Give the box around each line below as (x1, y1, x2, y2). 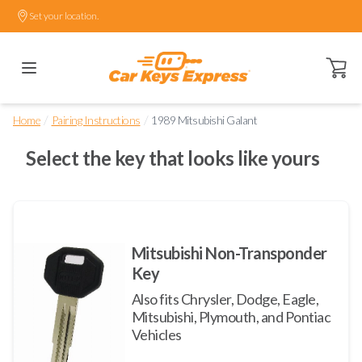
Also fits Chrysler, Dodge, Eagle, (131, 290, 319, 308)
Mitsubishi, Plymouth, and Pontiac (131, 308, 331, 326)
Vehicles (131, 326, 182, 343)
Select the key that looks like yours (26, 146, 319, 170)
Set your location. (29, 10, 99, 22)
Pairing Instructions (51, 113, 141, 127)
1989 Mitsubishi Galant (151, 113, 257, 127)
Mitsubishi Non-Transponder (131, 243, 327, 263)
